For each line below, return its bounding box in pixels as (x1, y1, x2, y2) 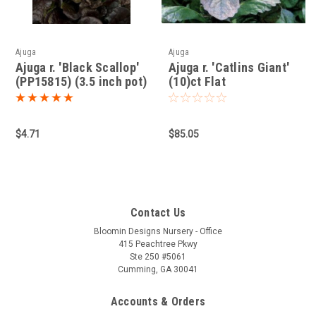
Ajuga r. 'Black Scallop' (16, 60, 139, 75)
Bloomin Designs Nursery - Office (94, 226, 222, 237)
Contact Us (130, 206, 186, 220)
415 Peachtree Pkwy (119, 239, 197, 250)
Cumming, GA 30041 (118, 265, 198, 275)
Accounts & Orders (110, 295, 206, 309)
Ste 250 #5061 (130, 252, 186, 262)
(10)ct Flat (169, 74, 226, 90)
